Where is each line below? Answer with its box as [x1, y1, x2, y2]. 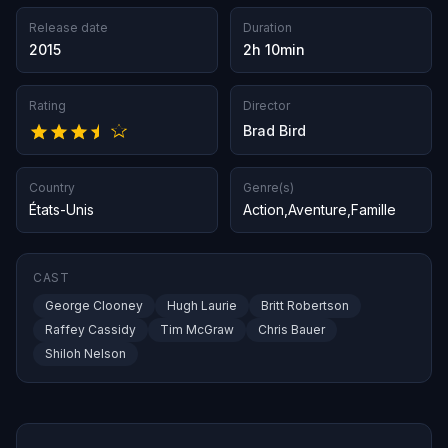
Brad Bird [243, 122, 306, 139]
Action [243, 201, 284, 219]
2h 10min [243, 41, 305, 58]
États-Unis [29, 201, 94, 219]
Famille [351, 201, 396, 219]
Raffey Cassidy [45, 322, 136, 338]
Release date [29, 20, 108, 35]
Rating [29, 98, 66, 113]
